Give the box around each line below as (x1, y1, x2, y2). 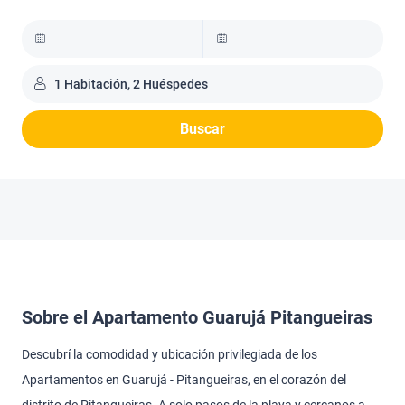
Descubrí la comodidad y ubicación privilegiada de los (22, 347, 317, 362)
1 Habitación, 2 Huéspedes (54, 77, 208, 91)
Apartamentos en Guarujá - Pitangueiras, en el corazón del (22, 372, 346, 387)
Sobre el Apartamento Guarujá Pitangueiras (22, 306, 372, 328)
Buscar (180, 120, 225, 137)
